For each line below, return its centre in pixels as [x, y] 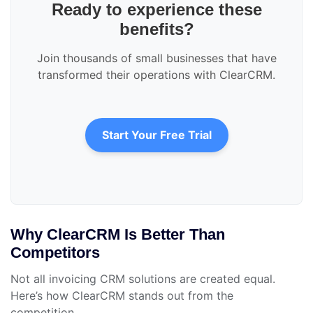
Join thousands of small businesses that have [156, 58]
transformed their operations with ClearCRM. [156, 75]
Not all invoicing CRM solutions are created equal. [143, 279]
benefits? [156, 29]
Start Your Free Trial [156, 135]
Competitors [55, 253]
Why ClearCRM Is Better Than [118, 235]
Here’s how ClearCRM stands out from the [122, 296]
